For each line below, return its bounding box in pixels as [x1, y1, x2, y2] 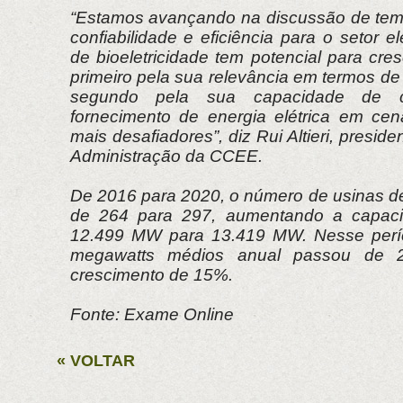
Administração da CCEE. [69, 146, 263, 166]
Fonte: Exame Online [69, 304, 234, 324]
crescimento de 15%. [69, 264, 233, 284]
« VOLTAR [56, 351, 135, 370]
